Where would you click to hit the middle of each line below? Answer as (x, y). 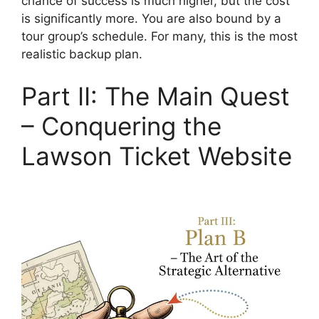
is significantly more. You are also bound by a (151, 18)
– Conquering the (121, 126)
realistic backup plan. (82, 54)
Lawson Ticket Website (157, 156)
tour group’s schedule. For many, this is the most (159, 36)
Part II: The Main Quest (156, 96)
